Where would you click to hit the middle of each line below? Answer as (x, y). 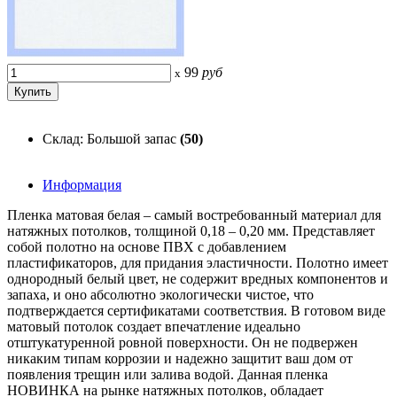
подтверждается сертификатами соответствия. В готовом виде (196, 310)
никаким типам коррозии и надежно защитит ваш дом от (180, 358)
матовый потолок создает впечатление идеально (154, 326)
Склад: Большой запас (111, 138)
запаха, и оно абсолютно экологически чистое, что (160, 294)
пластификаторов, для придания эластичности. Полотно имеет (198, 262)
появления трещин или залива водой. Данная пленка (167, 374)
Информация (82, 184)
